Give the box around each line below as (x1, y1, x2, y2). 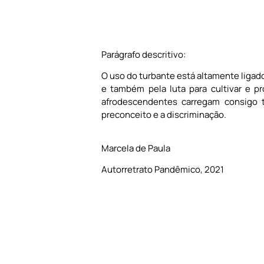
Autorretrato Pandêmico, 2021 (101, 163, 224, 176)
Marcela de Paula (101, 141, 170, 154)
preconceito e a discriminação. (101, 108, 226, 121)
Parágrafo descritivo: (101, 48, 186, 61)
